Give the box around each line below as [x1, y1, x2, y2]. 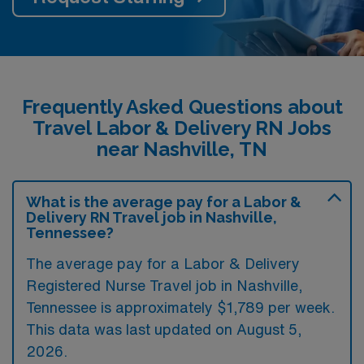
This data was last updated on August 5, [26, 322, 302, 336]
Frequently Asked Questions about [21, 95, 343, 119]
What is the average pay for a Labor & [26, 193, 301, 210]
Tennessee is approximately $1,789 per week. [26, 300, 335, 314]
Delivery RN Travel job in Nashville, [26, 209, 277, 226]
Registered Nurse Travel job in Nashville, [26, 278, 303, 292]
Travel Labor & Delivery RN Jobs [32, 116, 331, 140]
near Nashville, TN [97, 137, 267, 161]
